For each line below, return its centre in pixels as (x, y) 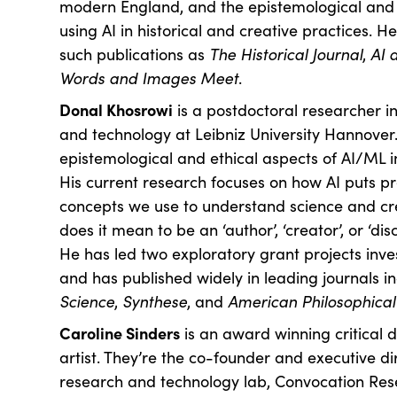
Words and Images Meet (149, 78)
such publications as (135, 54)
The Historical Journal (286, 54)
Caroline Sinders (120, 333)
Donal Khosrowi (117, 109)
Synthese (155, 301)
